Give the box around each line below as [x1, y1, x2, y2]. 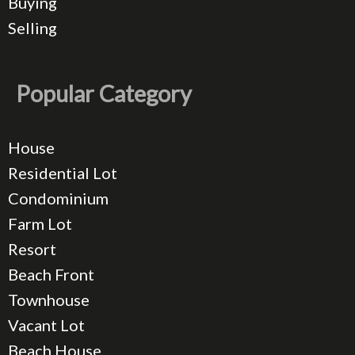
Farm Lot [8, 214, 72, 234]
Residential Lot [8, 163, 117, 183]
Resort [8, 239, 56, 259]
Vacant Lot [8, 315, 85, 335]
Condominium [8, 189, 109, 208]
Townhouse [8, 290, 90, 310]
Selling [8, 18, 57, 38]
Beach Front [8, 265, 94, 284]
